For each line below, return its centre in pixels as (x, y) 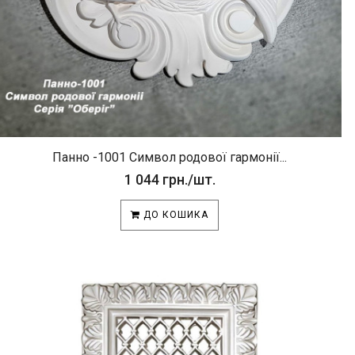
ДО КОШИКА (174, 215)
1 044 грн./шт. (170, 179)
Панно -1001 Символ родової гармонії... (170, 157)
